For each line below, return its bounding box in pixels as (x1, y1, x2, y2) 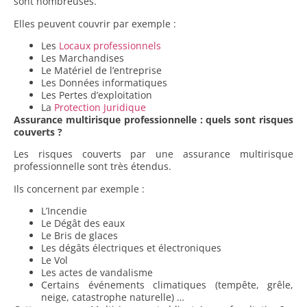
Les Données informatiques (41, 76, 167, 90)
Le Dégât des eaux (41, 217, 125, 230)
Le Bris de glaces (41, 229, 118, 243)
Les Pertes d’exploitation (41, 88, 152, 102)
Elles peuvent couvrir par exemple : (14, 16, 176, 30)
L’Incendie (41, 204, 87, 218)
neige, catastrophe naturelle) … (41, 291, 184, 304)
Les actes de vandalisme (41, 266, 153, 280)
